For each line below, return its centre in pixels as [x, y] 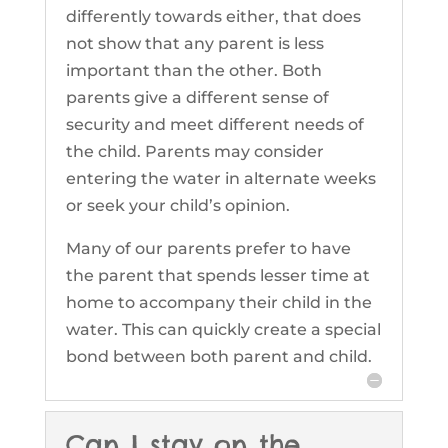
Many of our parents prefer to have [208, 249]
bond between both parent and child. [218, 357]
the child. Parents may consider [194, 152]
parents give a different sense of [197, 98]
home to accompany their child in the [218, 303]
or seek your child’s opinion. [177, 206]
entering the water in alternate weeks [220, 179]
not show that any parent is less [194, 44]
